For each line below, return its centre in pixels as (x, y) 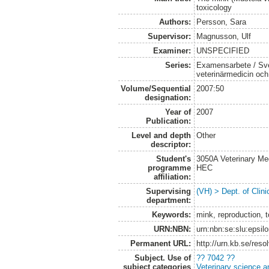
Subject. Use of (162, 258)
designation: (168, 97)
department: (168, 200)
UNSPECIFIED (223, 50)
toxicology (214, 7)
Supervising (168, 191)
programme (169, 168)
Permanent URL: (160, 243)
